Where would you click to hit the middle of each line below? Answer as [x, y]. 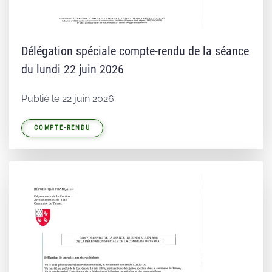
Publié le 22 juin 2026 [68, 99]
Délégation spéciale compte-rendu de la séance [135, 51]
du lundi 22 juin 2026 [73, 70]
